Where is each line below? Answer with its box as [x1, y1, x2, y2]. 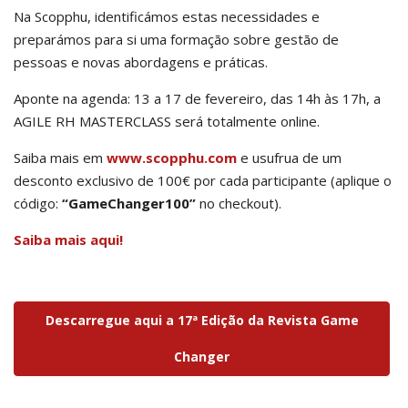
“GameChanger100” [62, 194, 196, 212]
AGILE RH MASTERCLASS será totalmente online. [14, 112, 320, 130]
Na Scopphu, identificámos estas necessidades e [14, 7, 320, 25]
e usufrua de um [237, 148, 342, 167]
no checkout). [196, 194, 281, 212]
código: [14, 194, 62, 212]
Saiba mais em [14, 148, 107, 167]
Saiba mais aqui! [14, 230, 123, 249]
